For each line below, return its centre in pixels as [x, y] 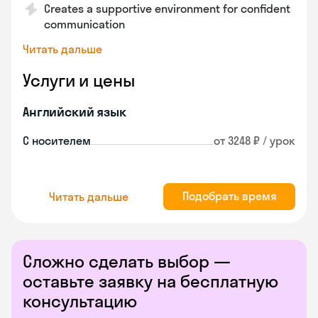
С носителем [57, 141]
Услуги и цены [79, 80]
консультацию [80, 301]
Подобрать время [229, 196]
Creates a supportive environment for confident [167, 9]
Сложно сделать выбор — [127, 261]
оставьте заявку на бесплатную [150, 281]
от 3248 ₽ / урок [254, 141]
